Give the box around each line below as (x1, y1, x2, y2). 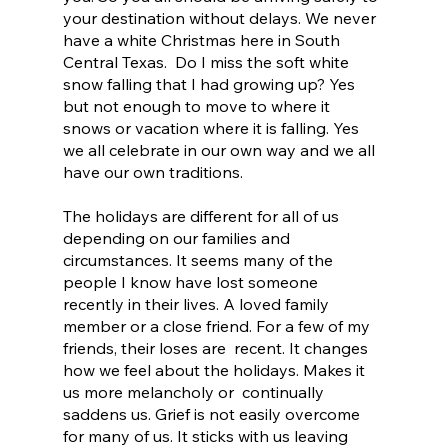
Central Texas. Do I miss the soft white (62, 52, 353, 72)
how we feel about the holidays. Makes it (62, 360, 369, 380)
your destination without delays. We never (62, 8, 380, 28)
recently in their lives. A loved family (62, 294, 333, 314)
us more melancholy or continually (62, 382, 328, 402)
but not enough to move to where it (62, 96, 334, 116)
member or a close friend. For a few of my (62, 316, 374, 336)
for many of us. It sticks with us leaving (62, 426, 352, 446)
